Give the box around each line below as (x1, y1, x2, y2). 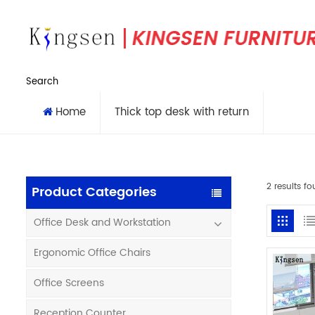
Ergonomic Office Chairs (34, 245, 150, 261)
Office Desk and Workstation (34, 214, 171, 231)
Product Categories (32, 182, 157, 202)
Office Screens (34, 275, 104, 291)
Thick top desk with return (115, 103, 249, 121)
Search (26, 75, 58, 89)
